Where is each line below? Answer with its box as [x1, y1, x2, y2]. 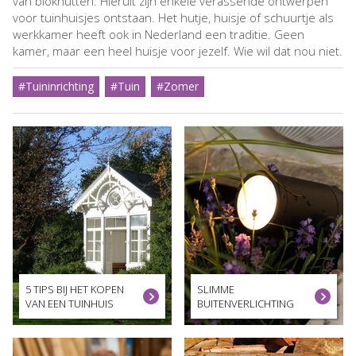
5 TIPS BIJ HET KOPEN [25, 281, 124, 296]
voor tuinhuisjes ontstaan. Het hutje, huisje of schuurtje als [13, 9, 334, 25]
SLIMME [197, 281, 234, 296]
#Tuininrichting [18, 78, 94, 94]
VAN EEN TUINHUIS [25, 296, 114, 311]
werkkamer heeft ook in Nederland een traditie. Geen [13, 25, 304, 42]
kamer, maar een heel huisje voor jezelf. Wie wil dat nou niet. [13, 42, 342, 59]
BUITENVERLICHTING [197, 296, 294, 311]
